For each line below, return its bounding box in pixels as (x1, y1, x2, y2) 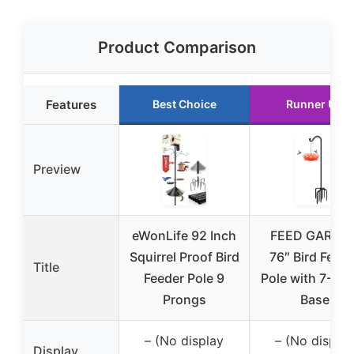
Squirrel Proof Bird (129, 249, 239, 265)
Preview (33, 161, 81, 178)
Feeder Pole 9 (144, 270, 224, 287)
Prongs (162, 292, 206, 308)
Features (46, 97, 96, 113)
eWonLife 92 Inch (132, 228, 236, 244)
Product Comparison (98, 38, 256, 58)
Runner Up (286, 97, 343, 111)
